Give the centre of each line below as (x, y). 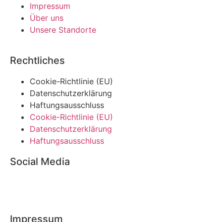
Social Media (40, 162)
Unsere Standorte (63, 30)
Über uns (47, 18)
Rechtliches (37, 60)
